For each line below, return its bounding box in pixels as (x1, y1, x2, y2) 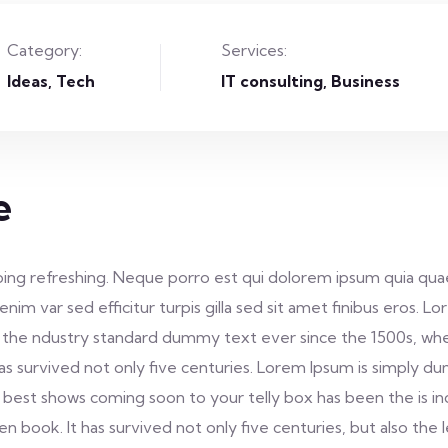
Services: (221, 40, 288, 60)
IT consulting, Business (221, 71, 401, 91)
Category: (6, 40, 82, 60)
